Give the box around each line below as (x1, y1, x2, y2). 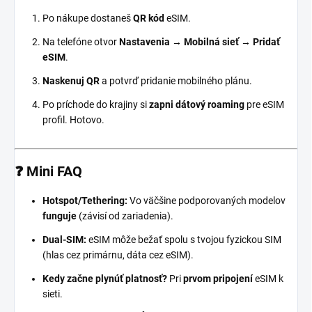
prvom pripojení (183, 273, 253, 285)
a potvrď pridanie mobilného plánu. (100, 75, 252, 87)
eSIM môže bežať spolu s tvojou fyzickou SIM (86, 234, 281, 246)
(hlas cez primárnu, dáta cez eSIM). (42, 249, 194, 261)
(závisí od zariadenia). (77, 210, 173, 222)
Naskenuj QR (42, 75, 100, 87)
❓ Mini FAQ (15, 163, 82, 180)
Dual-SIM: (42, 234, 86, 246)
